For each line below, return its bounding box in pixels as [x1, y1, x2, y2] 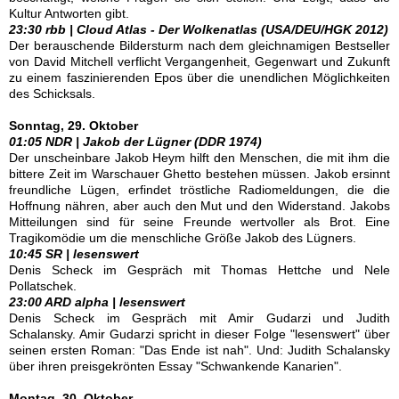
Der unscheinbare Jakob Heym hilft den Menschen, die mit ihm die [9, 151, 390, 165]
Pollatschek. [9, 279, 77, 293]
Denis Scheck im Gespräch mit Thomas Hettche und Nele [9, 263, 390, 277]
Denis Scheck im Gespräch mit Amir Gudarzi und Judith [9, 311, 390, 325]
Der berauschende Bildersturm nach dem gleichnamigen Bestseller [9, 38, 390, 53]
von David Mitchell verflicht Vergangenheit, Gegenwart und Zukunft [9, 54, 390, 69]
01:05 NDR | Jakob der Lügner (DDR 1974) [9, 134, 262, 149]
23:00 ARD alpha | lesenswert [9, 295, 185, 309]
